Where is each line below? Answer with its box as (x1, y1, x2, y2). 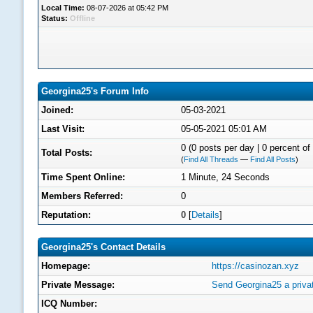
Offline (70, 14, 95, 22)
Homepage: (41, 261, 90, 271)
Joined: (41, 105, 73, 115)
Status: (41, 14, 68, 22)
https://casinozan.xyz (212, 261, 299, 271)
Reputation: (41, 210, 91, 220)
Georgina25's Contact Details (41, 242, 166, 252)
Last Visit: (41, 124, 85, 134)
